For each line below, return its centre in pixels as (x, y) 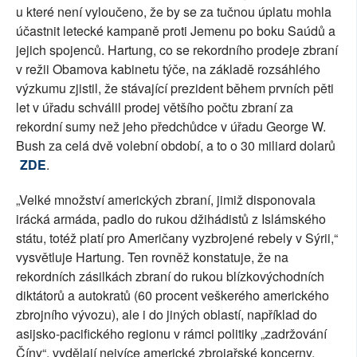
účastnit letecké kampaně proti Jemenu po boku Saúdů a (176, 31)
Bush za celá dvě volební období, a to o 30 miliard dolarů (176, 146)
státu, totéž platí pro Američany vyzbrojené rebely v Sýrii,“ (177, 238)
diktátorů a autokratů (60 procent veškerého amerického (173, 296)
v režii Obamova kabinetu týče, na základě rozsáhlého (168, 69)
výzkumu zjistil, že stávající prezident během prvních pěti (175, 88)
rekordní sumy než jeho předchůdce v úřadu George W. (171, 127)
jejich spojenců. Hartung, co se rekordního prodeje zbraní (177, 50)
